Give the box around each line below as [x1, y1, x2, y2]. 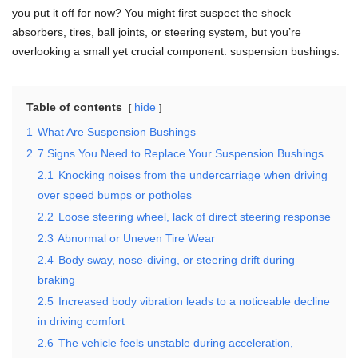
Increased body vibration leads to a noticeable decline [58, 294, 330, 308]
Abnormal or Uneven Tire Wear [58, 231, 215, 245]
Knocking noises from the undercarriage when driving [58, 168, 328, 181]
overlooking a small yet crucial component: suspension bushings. [12, 44, 340, 58]
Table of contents [26, 100, 122, 113]
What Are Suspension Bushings [38, 125, 196, 138]
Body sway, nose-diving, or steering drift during [58, 253, 295, 266]
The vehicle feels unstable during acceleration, [58, 336, 293, 349]
